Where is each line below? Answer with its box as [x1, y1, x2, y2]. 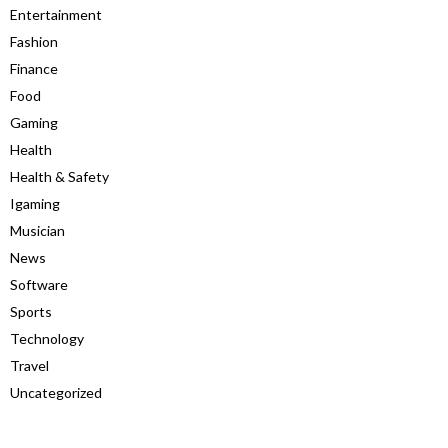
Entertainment [10, 5, 102, 23]
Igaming [10, 194, 60, 212]
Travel [10, 356, 49, 374]
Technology [10, 329, 84, 347]
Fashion [10, 32, 58, 50]
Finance [10, 59, 58, 77]
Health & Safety [10, 167, 109, 185]
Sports [10, 302, 52, 320]
